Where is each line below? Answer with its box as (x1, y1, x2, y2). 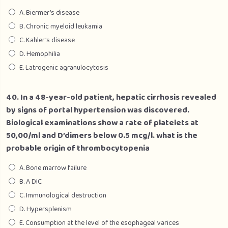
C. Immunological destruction (19, 190, 106, 201)
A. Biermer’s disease (19, 7, 79, 18)
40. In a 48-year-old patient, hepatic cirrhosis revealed (6, 91, 216, 104)
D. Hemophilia (19, 48, 60, 60)
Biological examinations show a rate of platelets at (6, 117, 198, 129)
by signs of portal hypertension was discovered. (6, 104, 189, 117)
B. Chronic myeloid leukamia (19, 21, 102, 32)
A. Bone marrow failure (19, 162, 87, 174)
